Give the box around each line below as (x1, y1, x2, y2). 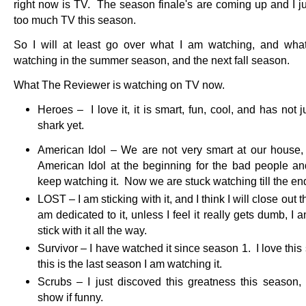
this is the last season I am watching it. (38, 258, 222, 270)
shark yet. (38, 119, 84, 131)
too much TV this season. (14, 14, 141, 26)
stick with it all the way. (38, 224, 147, 236)
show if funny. (38, 291, 103, 303)
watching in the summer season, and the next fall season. (14, 54, 295, 66)
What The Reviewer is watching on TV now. (14, 79, 225, 91)
